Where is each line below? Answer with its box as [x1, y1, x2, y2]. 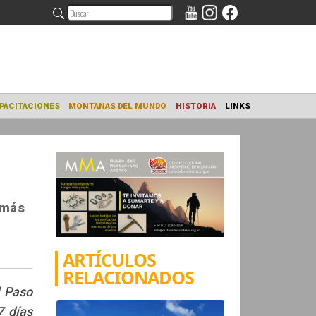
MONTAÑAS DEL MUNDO [146, 111, 256, 123]
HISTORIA [265, 111, 310, 123]
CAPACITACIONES [56, 111, 137, 123]
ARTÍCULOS [63, 247, 157, 272]
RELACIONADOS [63, 265, 195, 289]
